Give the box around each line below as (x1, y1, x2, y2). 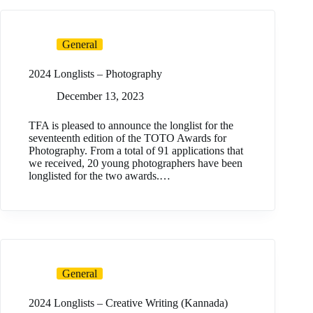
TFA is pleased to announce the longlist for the (29, 119, 233, 132)
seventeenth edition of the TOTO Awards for (29, 132, 226, 145)
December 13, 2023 (57, 90, 144, 103)
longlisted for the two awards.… (29, 170, 170, 182)
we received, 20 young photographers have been (29, 157, 242, 170)
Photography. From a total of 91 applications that (29, 145, 243, 157)
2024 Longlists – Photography (29, 67, 162, 80)
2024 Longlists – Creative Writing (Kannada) (29, 297, 228, 310)
